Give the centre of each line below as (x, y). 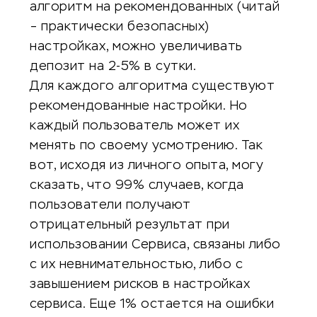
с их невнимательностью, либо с (136, 265)
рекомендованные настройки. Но (139, 106)
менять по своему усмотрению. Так (146, 146)
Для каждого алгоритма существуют (152, 86)
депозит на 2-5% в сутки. (113, 67)
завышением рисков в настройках (140, 284)
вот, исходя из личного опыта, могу (146, 166)
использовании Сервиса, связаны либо (155, 245)
